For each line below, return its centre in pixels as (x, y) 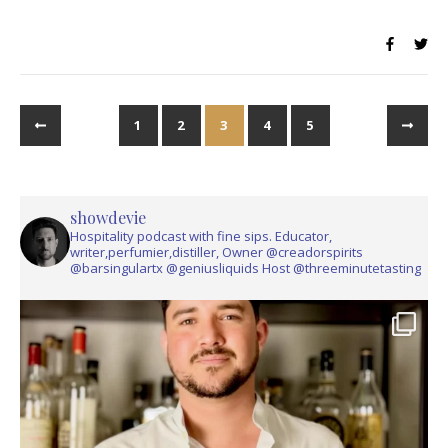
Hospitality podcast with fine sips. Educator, (201, 235)
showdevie (108, 217)
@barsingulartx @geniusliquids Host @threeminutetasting (245, 267)
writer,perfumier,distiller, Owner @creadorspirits (216, 251)
